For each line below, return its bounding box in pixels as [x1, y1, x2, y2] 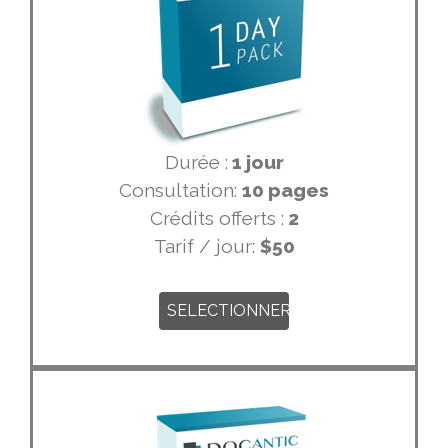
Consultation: [119, 179, 242, 202]
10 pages [242, 179, 329, 202]
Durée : [164, 151, 228, 174]
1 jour [227, 151, 284, 174]
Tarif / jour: [153, 235, 260, 258]
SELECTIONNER [167, 301, 291, 321]
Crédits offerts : [149, 207, 284, 230]
